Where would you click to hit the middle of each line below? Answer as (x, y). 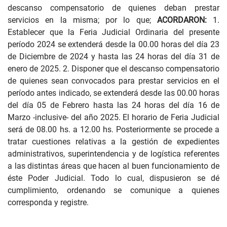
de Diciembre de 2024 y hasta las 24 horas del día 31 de (113, 56)
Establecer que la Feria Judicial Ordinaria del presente (113, 32)
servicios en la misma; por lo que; (82, 20)
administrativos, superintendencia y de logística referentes (113, 154)
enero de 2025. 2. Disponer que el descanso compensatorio (113, 69)
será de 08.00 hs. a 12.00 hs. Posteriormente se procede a (113, 129)
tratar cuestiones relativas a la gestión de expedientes (113, 142)
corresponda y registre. (48, 202)
